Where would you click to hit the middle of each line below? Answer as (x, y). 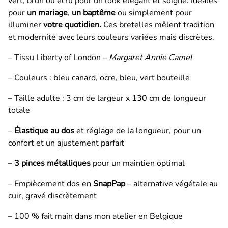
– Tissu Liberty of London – (59, 58)
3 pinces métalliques (52, 164)
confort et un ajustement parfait (66, 143)
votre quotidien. (73, 25)
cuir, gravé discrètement (52, 196)
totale (19, 111)
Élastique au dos (44, 131)
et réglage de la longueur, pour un (138, 131)
